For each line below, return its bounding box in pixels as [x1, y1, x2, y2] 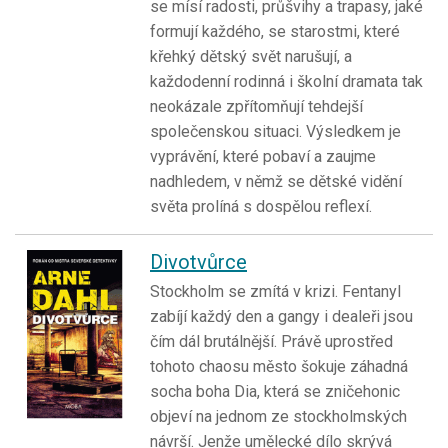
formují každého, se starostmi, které [150, 21, 400, 41]
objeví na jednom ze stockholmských [150, 406, 407, 426]
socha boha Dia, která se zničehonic [150, 381, 400, 401]
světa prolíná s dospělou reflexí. [150, 196, 372, 216]
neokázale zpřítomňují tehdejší [150, 96, 363, 116]
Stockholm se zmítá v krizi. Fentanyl [150, 281, 401, 301]
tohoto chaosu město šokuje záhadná [150, 356, 408, 376]
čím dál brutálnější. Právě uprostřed [150, 331, 393, 351]
